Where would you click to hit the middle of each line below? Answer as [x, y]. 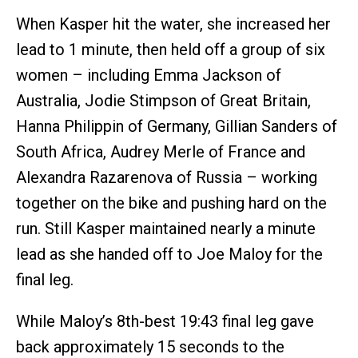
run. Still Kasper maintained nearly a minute [166, 229]
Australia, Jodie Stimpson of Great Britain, [163, 101]
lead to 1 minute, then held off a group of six [171, 50]
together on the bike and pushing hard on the [171, 203]
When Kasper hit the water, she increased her [173, 24]
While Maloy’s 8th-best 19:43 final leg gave [165, 321]
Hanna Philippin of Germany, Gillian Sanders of [177, 126]
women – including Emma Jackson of [149, 75]
